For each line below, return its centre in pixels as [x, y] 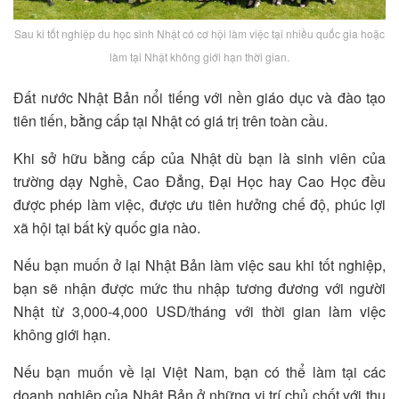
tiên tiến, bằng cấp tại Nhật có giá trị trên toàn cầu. [171, 121]
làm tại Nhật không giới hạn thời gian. [199, 57]
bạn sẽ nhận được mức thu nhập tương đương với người [199, 289]
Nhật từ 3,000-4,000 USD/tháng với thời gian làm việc [199, 312]
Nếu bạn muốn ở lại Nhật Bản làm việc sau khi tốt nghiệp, [199, 265]
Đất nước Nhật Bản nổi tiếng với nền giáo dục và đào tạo [199, 98]
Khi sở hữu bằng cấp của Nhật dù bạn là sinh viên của [199, 159]
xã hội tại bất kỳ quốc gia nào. [107, 228]
